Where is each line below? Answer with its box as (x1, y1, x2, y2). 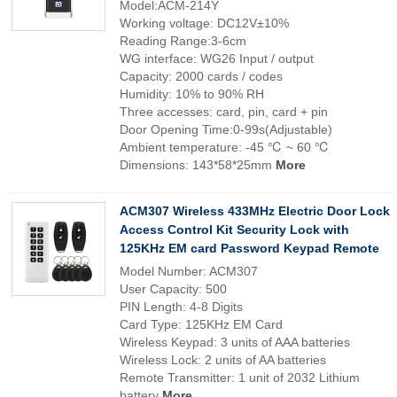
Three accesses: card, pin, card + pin (120, 105, 328, 119)
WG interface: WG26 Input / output (120, 51, 314, 66)
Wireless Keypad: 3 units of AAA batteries (120, 335, 350, 349)
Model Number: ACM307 (120, 264, 258, 278)
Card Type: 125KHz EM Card (120, 317, 283, 331)
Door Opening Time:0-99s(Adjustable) (120, 122, 332, 136)
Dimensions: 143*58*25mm (120, 158, 276, 172)
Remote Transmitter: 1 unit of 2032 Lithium (120, 370, 360, 385)
